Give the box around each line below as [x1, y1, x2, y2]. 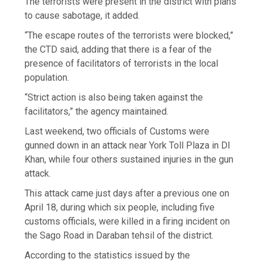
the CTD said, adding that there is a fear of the [25, 44, 212, 56]
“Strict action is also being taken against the [25, 92, 204, 104]
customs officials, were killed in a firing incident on [25, 216, 230, 227]
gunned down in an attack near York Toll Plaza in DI [25, 140, 231, 151]
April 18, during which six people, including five [25, 202, 215, 213]
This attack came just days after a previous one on [25, 188, 230, 199]
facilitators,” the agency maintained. [25, 106, 169, 118]
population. [25, 72, 70, 84]
